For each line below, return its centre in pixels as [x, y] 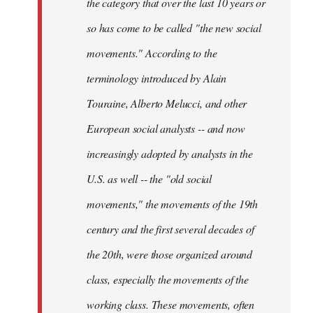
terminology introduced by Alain [157, 78]
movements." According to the [152, 53]
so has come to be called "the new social [174, 28]
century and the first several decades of [170, 229]
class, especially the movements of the [168, 279]
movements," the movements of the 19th [173, 204]
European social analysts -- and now [166, 129]
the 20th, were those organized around [170, 254]
